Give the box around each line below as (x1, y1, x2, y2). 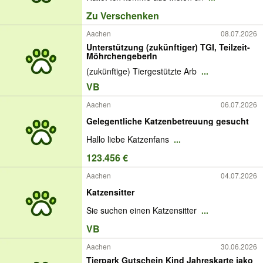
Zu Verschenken (86, 8, 159, 22)
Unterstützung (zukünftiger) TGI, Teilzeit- (86, 41, 250, 53)
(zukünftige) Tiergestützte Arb (86, 65, 199, 77)
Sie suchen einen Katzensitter (86, 204, 199, 217)
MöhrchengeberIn (86, 49, 157, 62)
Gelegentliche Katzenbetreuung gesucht (86, 114, 249, 127)
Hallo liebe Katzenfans (86, 133, 171, 146)
